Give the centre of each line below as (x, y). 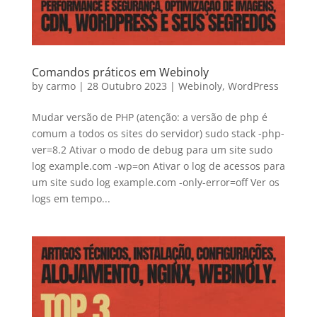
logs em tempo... (71, 199)
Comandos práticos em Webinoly (120, 73)
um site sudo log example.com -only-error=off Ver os (155, 183)
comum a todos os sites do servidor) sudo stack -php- (158, 134)
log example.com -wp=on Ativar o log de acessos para (158, 166)
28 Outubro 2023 (127, 86)
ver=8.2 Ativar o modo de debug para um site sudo (152, 150)
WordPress (253, 86)
